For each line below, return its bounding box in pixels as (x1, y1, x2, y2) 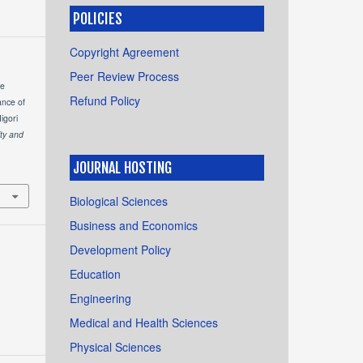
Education (70, 265, 121, 282)
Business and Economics (70, 216, 198, 233)
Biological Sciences (70, 192, 168, 209)
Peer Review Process (70, 67, 179, 84)
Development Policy (70, 241, 171, 258)
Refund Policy (70, 92, 140, 109)
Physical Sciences (70, 338, 161, 355)
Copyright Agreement (70, 43, 179, 60)
